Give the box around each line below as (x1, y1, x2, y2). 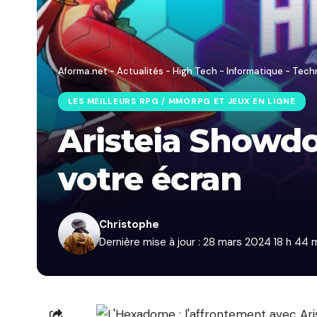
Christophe (99, 217, 160, 232)
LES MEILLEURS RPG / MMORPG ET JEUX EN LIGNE (67, 96, 296, 108)
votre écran (58, 159, 242, 199)
